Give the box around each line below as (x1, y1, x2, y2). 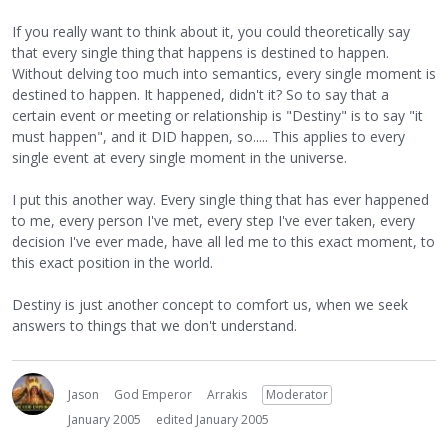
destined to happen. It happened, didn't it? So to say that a (12, 85, 389, 104)
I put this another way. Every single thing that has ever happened (12, 190, 429, 209)
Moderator (266, 386, 328, 403)
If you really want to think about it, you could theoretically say (12, 22, 410, 41)
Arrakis (207, 386, 247, 403)
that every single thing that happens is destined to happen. (12, 43, 389, 62)
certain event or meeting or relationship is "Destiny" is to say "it (12, 106, 423, 125)
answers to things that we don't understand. (12, 316, 297, 335)
